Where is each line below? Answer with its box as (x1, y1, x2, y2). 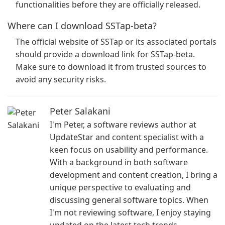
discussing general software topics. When (50, 194, 208, 205)
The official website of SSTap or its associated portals (16, 36, 216, 47)
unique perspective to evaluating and (50, 182, 191, 193)
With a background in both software (50, 157, 188, 168)
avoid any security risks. (16, 74, 106, 85)
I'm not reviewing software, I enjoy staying (50, 207, 211, 218)
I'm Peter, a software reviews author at (50, 119, 196, 130)
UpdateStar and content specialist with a (50, 132, 204, 143)
